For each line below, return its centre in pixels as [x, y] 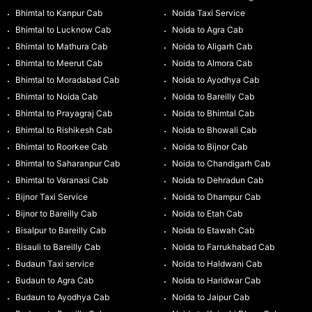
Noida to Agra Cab [207, 29]
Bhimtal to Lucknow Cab [63, 29]
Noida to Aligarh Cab [212, 46]
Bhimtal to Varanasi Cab [61, 180]
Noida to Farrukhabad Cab [223, 247]
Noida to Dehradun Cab [217, 180]
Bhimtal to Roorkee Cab [61, 146]
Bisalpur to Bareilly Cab [60, 230]
